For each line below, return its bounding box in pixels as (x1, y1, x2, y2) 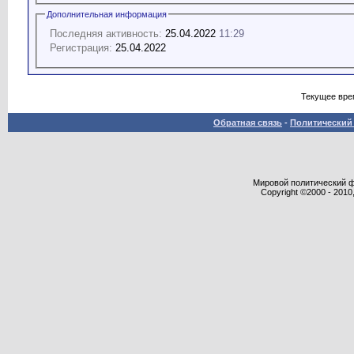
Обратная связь (213, 117, 282, 127)
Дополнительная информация (47, 9, 167, 19)
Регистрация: (50, 41, 112, 54)
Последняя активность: (50, 27, 162, 40)
